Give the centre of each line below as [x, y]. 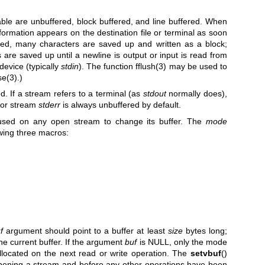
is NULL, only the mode [182, 242]
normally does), [197, 94]
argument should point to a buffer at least [85, 231]
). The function [107, 66]
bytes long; [205, 231]
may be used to [197, 66]
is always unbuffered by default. [120, 105]
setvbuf [206, 253]
